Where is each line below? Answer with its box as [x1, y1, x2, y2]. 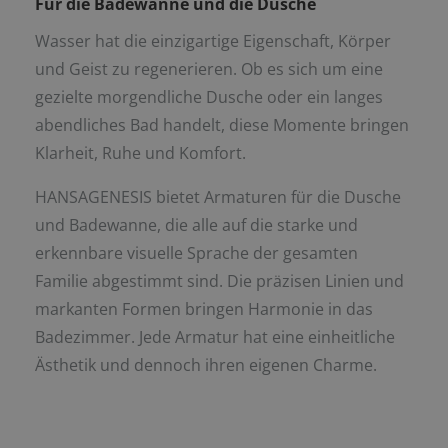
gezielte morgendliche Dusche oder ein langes [35, 85, 383, 108]
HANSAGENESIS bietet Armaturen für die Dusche [35, 185, 401, 208]
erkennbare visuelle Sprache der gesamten [35, 241, 358, 264]
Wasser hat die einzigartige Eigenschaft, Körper [35, 29, 391, 52]
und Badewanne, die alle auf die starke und [35, 213, 358, 236]
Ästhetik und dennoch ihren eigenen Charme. [35, 353, 377, 376]
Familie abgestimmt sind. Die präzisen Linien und [35, 269, 404, 292]
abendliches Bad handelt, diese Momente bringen [35, 113, 409, 136]
